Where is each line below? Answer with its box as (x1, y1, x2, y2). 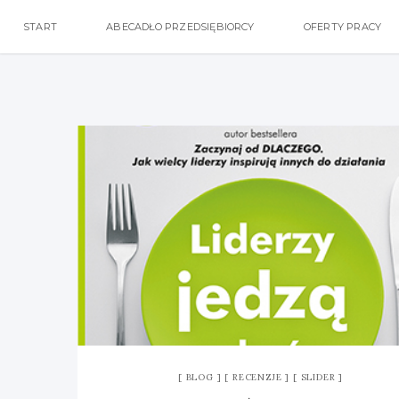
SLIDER (300, 370, 336, 383)
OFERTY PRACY (303, 20, 382, 33)
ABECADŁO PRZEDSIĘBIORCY (106, 20, 255, 33)
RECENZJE (232, 370, 282, 383)
